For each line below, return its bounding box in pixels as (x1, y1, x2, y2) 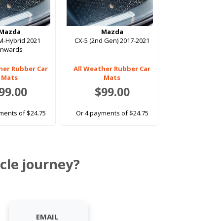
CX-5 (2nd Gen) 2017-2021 (74, 36, 150, 45)
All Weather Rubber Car (74, 64, 151, 74)
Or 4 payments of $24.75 (75, 109, 148, 118)
